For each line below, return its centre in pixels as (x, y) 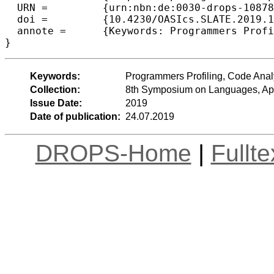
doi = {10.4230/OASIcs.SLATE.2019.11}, (26, 19)
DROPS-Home (113, 153)
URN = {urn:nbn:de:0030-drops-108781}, (26, 7)
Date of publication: (75, 116)
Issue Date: (56, 103)
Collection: (55, 89)
